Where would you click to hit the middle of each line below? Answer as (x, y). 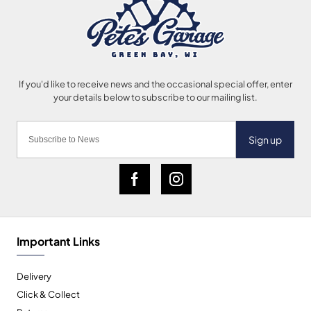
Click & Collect (48, 294)
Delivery (34, 276)
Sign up (265, 140)
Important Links (58, 241)
